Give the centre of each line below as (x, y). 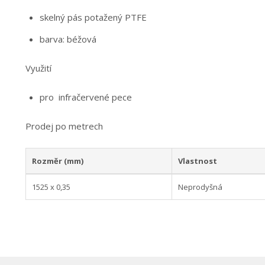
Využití (38, 68)
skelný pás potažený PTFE (93, 17)
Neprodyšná (200, 187)
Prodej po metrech (64, 126)
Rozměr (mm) (57, 161)
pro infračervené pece (85, 97)
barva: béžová (68, 39)
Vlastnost (197, 161)
